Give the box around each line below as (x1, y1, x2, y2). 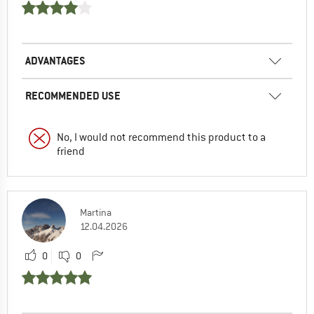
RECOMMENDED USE (25, 88, 121, 103)
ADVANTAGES (25, 53, 86, 68)
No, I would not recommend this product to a (57, 130, 266, 144)
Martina (80, 205, 111, 219)
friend (57, 144, 85, 158)
